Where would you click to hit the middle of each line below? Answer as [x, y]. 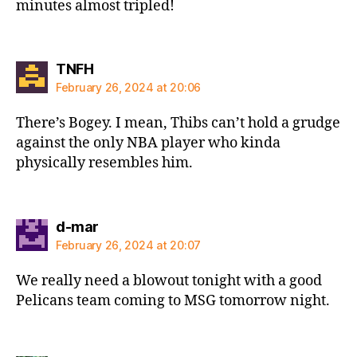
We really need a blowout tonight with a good [169, 280]
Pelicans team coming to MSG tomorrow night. [173, 300]
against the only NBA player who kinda [148, 143]
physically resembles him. [104, 163]
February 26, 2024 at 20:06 [128, 87]
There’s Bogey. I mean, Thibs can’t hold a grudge [178, 123]
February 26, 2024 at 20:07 [128, 245]
